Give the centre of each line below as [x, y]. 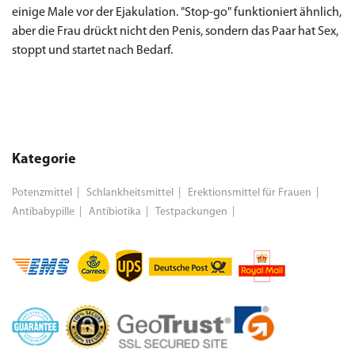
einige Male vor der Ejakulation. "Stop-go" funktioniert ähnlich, [177, 13]
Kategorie [44, 160]
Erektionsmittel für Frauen [250, 193]
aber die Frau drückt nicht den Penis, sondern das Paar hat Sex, [175, 32]
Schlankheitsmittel [130, 193]
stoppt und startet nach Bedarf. [92, 51]
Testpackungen [191, 212]
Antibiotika [115, 212]
